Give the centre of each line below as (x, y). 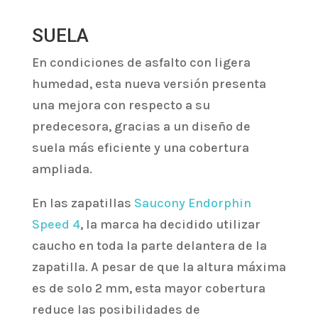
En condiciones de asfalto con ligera (141, 63)
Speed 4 (56, 225)
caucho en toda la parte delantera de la (149, 246)
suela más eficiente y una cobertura (140, 148)
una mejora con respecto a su (121, 105)
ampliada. (62, 169)
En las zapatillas (83, 203)
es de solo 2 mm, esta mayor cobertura (148, 289)
